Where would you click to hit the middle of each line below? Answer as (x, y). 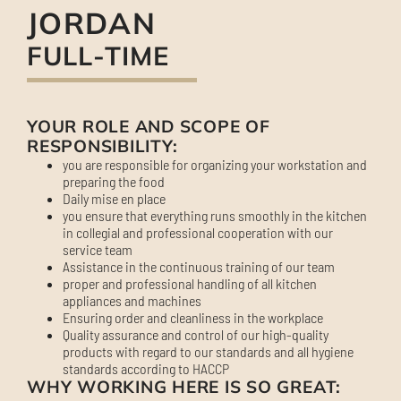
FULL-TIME (98, 55)
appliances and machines (132, 300)
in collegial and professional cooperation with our (198, 232)
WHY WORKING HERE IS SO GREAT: (184, 386)
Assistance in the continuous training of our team (199, 266)
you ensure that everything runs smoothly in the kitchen (215, 215)
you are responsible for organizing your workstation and (215, 164)
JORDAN (91, 22)
